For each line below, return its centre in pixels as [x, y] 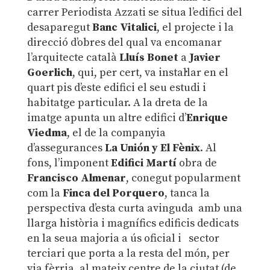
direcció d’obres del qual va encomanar [124, 42]
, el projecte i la [195, 27]
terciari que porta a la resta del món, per [128, 253]
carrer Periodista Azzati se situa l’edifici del [134, 12]
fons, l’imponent [69, 163]
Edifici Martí [143, 163]
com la [45, 193]
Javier [205, 57]
